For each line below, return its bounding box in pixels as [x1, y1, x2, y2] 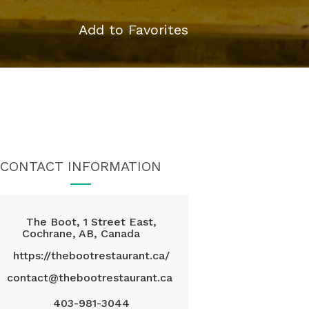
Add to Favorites [79, 21, 188, 38]
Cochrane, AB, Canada [21, 227, 140, 240]
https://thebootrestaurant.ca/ [12, 249, 170, 262]
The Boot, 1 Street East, [26, 215, 157, 228]
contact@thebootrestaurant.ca [6, 271, 172, 284]
